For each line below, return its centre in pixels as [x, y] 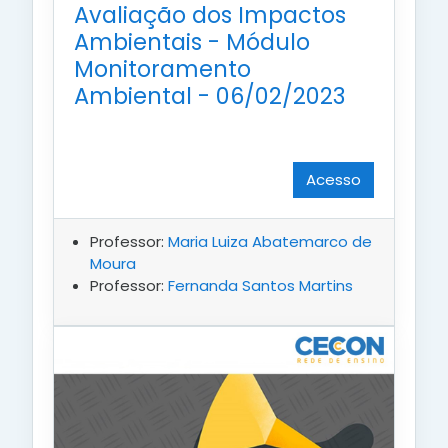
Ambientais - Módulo [192, 41]
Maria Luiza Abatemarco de [270, 241]
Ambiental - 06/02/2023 [209, 95]
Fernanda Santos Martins [260, 285]
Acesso [333, 179]
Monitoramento [162, 68]
